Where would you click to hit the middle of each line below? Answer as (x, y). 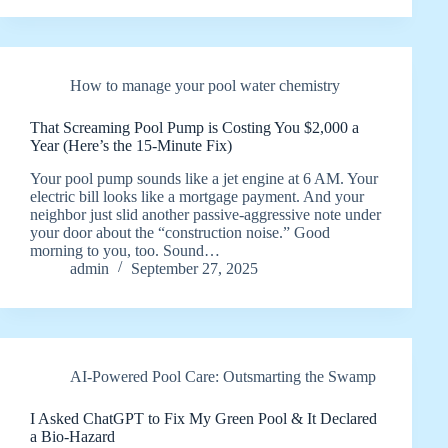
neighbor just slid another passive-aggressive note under (205, 214)
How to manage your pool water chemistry (205, 86)
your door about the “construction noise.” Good (180, 232)
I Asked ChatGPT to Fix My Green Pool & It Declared (203, 418)
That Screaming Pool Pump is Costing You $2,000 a (194, 128)
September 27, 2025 (194, 268)
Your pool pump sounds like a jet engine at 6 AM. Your (204, 178)
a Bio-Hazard (72, 436)
